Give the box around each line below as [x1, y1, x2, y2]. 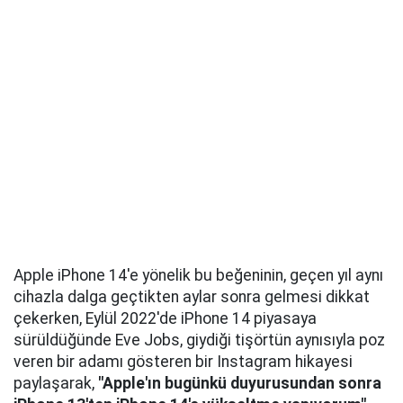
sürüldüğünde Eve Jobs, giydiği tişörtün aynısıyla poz [13, 331, 385, 350]
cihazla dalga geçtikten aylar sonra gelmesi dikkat [13, 288, 370, 307]
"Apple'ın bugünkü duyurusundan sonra [98, 374, 381, 393]
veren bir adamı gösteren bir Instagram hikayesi [13, 353, 353, 372]
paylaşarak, [13, 374, 98, 393]
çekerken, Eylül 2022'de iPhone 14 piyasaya [13, 309, 317, 328]
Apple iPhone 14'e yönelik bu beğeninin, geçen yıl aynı [13, 266, 383, 285]
